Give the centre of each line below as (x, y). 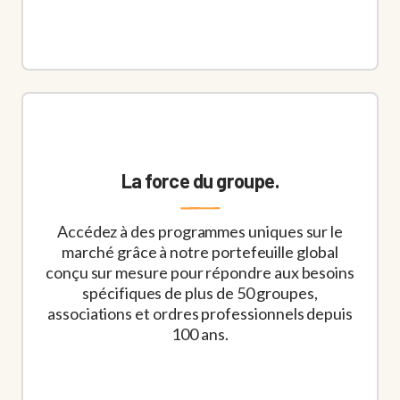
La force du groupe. (200, 181)
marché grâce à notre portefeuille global (200, 252)
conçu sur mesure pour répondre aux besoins (200, 273)
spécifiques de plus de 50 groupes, (200, 293)
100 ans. (200, 334)
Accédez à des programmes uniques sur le (200, 232)
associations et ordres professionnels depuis (200, 314)
